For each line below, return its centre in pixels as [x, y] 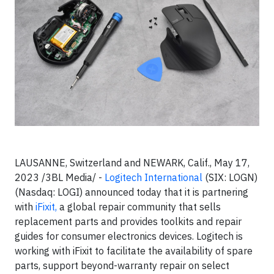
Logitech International [154, 177]
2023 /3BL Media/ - [60, 177]
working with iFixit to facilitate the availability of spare [134, 251]
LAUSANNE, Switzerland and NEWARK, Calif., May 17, [132, 163]
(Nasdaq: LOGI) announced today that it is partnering [131, 192]
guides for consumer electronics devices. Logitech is [129, 236]
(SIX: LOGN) [230, 177]
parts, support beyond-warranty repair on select [122, 265]
